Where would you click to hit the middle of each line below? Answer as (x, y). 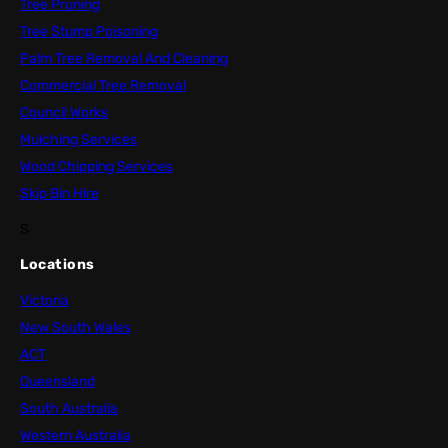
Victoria (44, 301)
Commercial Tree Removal (103, 86)
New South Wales (75, 328)
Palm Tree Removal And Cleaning (124, 59)
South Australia (69, 409)
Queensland (57, 382)
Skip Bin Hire (59, 194)
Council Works (64, 113)
